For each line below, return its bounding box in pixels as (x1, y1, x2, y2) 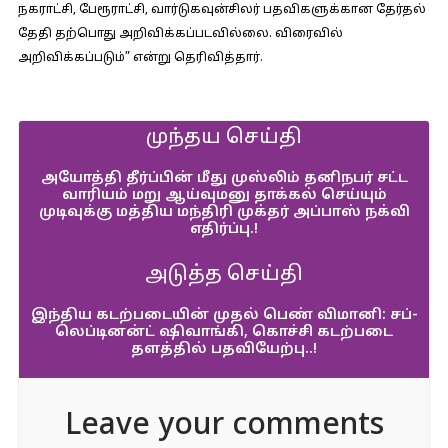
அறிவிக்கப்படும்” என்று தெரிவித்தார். (17, 51, 263, 65)
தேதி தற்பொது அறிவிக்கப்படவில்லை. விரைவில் (17, 27, 343, 41)
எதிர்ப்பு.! (190, 221, 258, 238)
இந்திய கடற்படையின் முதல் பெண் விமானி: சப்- (30, 307, 418, 324)
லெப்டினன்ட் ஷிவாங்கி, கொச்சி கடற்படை (55, 324, 393, 341)
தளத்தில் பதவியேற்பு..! (131, 341, 317, 358)
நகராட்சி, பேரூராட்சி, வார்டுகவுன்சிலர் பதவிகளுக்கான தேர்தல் (17, 3, 426, 17)
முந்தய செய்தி (146, 126, 302, 150)
